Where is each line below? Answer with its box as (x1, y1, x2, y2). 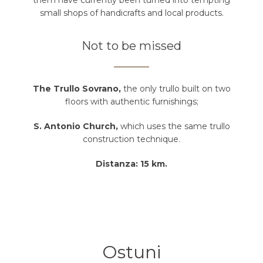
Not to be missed (82, 39, 181, 53)
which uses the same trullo (120, 121, 230, 132)
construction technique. (83, 134, 180, 145)
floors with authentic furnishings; (65, 96, 198, 107)
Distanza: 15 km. (96, 159, 167, 170)
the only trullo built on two (123, 83, 231, 95)
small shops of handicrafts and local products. (39, 8, 224, 19)
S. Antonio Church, (33, 121, 120, 132)
